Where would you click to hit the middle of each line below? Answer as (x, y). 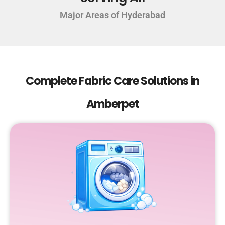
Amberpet (113, 104)
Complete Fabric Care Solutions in (113, 81)
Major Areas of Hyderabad (113, 15)
